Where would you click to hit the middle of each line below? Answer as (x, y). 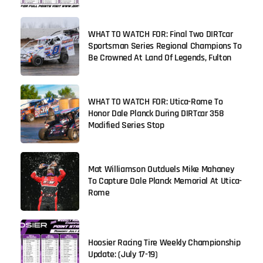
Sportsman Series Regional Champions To (165, 46)
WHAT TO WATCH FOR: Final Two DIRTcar (161, 34)
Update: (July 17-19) (123, 254)
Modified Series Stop (126, 125)
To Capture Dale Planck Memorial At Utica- (165, 181)
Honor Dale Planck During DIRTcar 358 (156, 113)
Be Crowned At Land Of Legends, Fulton (160, 58)
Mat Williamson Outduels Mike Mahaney (161, 169)
